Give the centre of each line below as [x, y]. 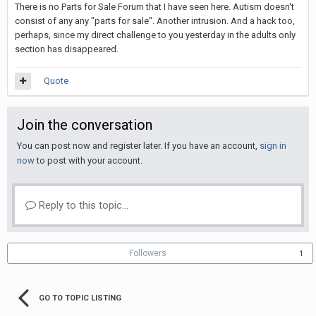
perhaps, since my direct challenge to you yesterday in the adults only [155, 35]
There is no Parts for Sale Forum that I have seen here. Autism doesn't [154, 7]
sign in [273, 146]
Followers [148, 253]
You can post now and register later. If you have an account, [138, 146]
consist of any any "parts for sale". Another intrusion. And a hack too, [155, 21]
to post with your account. [89, 160]
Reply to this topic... [82, 205]
